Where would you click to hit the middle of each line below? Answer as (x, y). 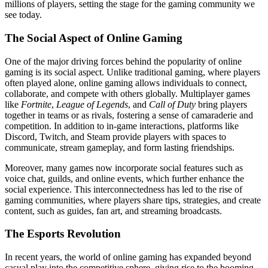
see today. (23, 15)
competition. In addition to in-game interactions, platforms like (122, 126)
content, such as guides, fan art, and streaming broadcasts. (113, 211)
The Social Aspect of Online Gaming (94, 38)
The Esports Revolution (63, 234)
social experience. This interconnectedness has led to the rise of (124, 189)
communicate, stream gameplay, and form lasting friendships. (120, 147)
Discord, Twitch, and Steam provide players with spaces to (115, 136)
